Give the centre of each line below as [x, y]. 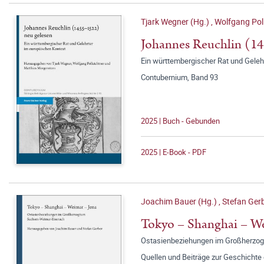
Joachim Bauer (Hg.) [180, 201]
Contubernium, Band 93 [179, 77]
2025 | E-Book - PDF [174, 152]
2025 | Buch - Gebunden [180, 121]
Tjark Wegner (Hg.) [176, 22]
